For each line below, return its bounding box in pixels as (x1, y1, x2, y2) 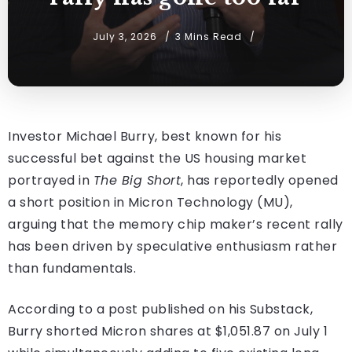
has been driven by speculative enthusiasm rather (8, 236, 337, 255)
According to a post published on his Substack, (8, 299, 313, 318)
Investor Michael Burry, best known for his (8, 126, 281, 145)
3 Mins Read (174, 29, 245, 43)
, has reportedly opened (181, 170, 339, 189)
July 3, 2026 (92, 29, 157, 43)
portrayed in (8, 170, 93, 189)
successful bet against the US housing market (8, 148, 306, 167)
